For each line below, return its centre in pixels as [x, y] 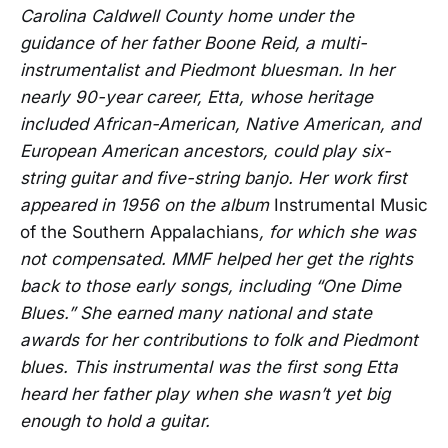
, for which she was [337, 232]
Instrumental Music [351, 205]
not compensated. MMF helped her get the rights [216, 259]
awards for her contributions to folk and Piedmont [219, 340]
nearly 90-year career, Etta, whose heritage [196, 97]
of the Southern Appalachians [139, 232]
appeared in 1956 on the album [147, 205]
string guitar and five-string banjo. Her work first [213, 178]
